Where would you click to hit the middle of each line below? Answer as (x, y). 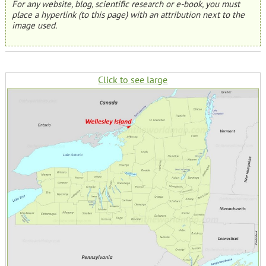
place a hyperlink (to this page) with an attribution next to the (128, 14)
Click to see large (133, 80)
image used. (34, 25)
